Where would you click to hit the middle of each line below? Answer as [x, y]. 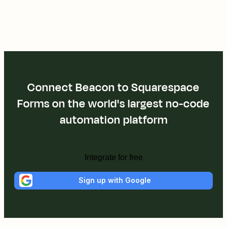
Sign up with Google [115, 180]
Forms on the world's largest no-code [113, 104]
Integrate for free [113, 157]
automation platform [113, 120]
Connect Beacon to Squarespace [113, 87]
